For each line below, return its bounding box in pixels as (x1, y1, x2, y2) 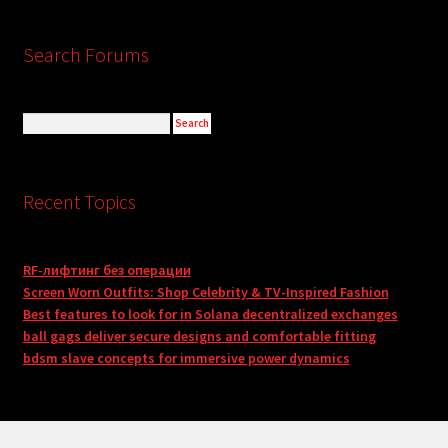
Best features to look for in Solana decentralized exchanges (22, 304, 398, 323)
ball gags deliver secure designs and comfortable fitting (22, 326, 376, 345)
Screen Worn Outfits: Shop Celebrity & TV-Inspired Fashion (22, 282, 389, 301)
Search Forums (22, 41, 149, 67)
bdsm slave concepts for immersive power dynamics (22, 348, 350, 367)
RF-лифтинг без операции (22, 260, 191, 279)
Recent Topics (22, 189, 136, 215)
